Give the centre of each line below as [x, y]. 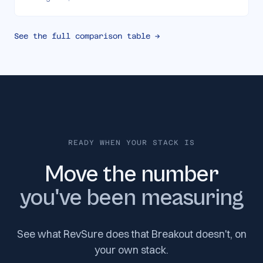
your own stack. [131, 250]
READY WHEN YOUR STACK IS [131, 143]
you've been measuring [131, 198]
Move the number [131, 174]
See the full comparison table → [87, 36]
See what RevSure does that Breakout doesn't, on [131, 234]
